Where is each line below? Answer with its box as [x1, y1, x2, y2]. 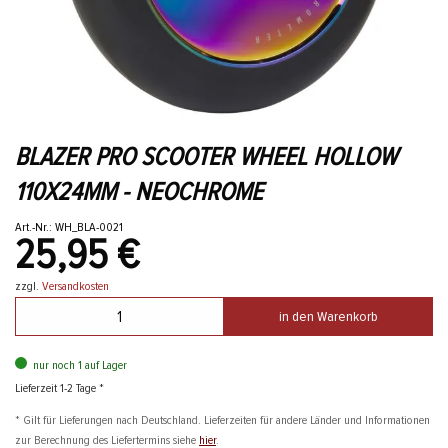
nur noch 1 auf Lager [33, 357, 127, 374]
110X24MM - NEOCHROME [15, 176, 263, 209]
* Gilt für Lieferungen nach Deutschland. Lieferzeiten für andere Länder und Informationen [15, 412, 430, 429]
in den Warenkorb [279, 308, 378, 326]
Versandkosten [42, 278, 109, 295]
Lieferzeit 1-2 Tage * [15, 380, 104, 397]
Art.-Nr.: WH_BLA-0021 [15, 219, 123, 236]
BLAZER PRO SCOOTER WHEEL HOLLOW [15, 141, 397, 174]
